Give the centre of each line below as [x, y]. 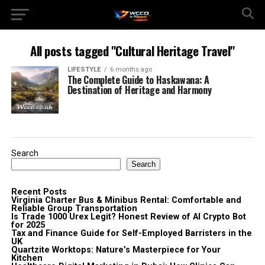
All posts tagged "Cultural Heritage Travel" [132, 51]
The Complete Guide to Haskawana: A [138, 80]
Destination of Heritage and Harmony [139, 90]
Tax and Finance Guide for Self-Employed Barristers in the [131, 233]
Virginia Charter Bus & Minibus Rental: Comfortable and [126, 200]
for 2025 [28, 225]
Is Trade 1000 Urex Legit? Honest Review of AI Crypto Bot [128, 217]
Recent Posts [39, 192]
